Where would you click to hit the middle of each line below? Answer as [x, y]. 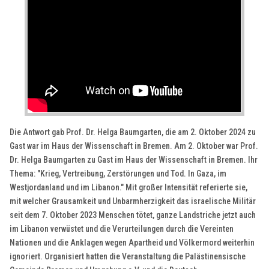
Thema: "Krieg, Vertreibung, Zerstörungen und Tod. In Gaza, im [118, 173]
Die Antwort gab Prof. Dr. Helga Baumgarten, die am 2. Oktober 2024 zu [133, 132]
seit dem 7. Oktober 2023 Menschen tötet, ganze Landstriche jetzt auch [133, 215]
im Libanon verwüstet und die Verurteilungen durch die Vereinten [122, 228]
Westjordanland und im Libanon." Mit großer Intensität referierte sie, [129, 187]
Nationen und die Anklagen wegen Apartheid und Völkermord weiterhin [132, 242]
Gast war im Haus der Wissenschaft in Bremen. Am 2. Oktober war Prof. [134, 146]
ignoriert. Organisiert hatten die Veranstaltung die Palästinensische [128, 256]
